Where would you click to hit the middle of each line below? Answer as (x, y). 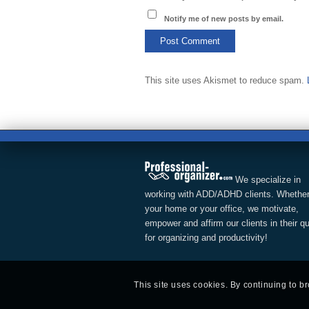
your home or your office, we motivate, (222, 209)
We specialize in (267, 180)
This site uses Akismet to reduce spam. (226, 81)
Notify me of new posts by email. (223, 19)
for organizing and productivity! (206, 238)
